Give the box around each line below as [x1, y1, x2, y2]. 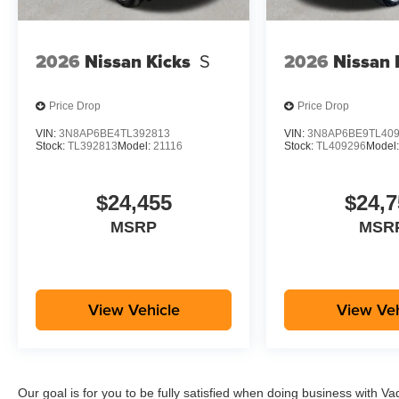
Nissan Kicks [85, 47, 191, 75]
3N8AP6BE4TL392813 [59, 126, 170, 140]
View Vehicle [87, 298, 180, 322]
